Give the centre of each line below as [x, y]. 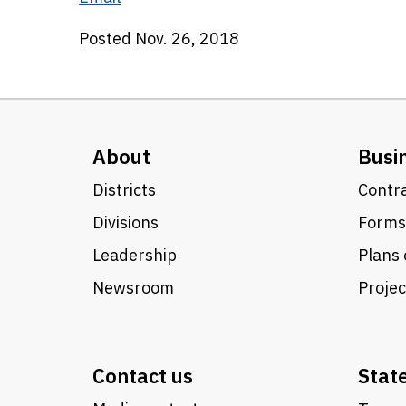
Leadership [135, 255]
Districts [124, 190]
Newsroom [133, 288]
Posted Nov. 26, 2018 [159, 39]
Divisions [126, 222]
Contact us [143, 376]
